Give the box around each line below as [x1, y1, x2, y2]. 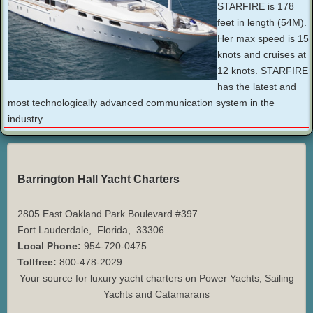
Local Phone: [17, 240, 81, 252]
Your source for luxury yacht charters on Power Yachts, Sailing [19, 272, 294, 284]
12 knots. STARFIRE [217, 65, 308, 77]
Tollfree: [17, 256, 57, 268]
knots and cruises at [217, 49, 306, 61]
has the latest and [217, 81, 296, 93]
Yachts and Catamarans [103, 289, 210, 300]
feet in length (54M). [217, 17, 307, 29]
